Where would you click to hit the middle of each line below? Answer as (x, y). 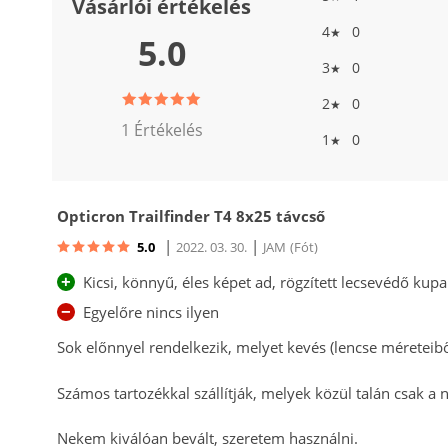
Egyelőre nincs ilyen (151, 312)
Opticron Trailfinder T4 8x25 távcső (191, 215)
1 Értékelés (161, 129)
